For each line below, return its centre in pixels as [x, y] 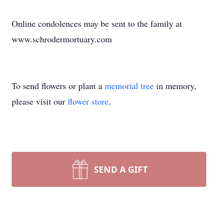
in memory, [175, 86]
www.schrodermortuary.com [62, 39]
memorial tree [129, 86]
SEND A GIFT [121, 169]
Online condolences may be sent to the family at [97, 23]
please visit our [40, 101]
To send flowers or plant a [58, 86]
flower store [88, 101]
